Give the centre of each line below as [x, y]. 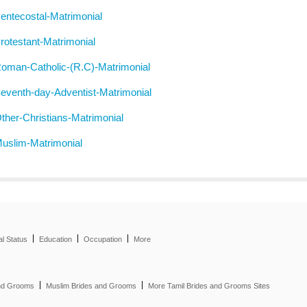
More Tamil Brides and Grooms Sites [209, 286]
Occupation [103, 239]
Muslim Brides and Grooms [91, 286]
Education [56, 239]
